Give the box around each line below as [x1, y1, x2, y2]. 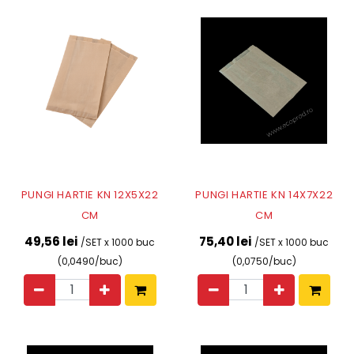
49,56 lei [24, 232, 78, 250]
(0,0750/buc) [232, 254, 296, 268]
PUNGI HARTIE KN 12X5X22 [21, 186, 159, 202]
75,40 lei [199, 232, 252, 250]
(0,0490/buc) [57, 254, 122, 268]
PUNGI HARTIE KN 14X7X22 [195, 186, 333, 202]
